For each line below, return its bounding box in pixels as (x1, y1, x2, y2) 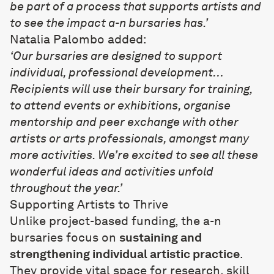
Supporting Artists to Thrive (10, 197, 168, 212)
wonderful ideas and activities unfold (10, 164, 213, 179)
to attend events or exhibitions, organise (10, 98, 231, 113)
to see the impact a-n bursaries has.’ (10, 15, 208, 30)
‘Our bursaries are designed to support (10, 48, 222, 63)
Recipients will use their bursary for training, (10, 81, 253, 96)
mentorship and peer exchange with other (10, 114, 239, 129)
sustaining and (119, 230, 202, 245)
